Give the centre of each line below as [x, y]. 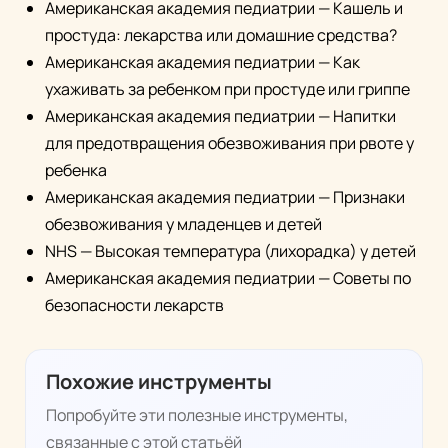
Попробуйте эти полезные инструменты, [197, 415]
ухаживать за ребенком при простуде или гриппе [227, 89]
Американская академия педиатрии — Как [202, 62]
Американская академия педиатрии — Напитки [220, 116]
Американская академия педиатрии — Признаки [225, 197]
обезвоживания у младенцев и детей [183, 224]
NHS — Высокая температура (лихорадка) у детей [230, 251]
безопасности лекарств [134, 305]
